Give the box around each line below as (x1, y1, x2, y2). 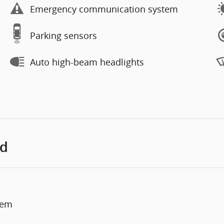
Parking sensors (30, 29, 97, 41)
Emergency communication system (30, 2, 178, 15)
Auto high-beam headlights (30, 55, 144, 68)
